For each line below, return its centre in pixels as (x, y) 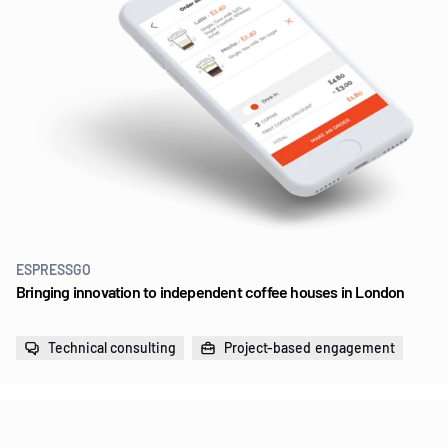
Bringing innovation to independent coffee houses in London (210, 291)
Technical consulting (112, 347)
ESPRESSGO (53, 269)
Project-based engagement (309, 347)
